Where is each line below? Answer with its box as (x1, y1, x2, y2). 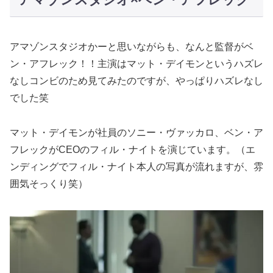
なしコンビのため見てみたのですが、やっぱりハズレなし (10, 76, 263, 87)
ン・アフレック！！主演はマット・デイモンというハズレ (10, 58, 263, 69)
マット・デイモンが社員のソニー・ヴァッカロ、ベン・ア (10, 127, 263, 138)
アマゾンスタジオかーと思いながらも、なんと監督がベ (10, 41, 253, 52)
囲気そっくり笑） (10, 178, 88, 189)
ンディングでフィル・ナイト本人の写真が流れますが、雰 (10, 161, 263, 172)
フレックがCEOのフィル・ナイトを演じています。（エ (10, 144, 255, 155)
